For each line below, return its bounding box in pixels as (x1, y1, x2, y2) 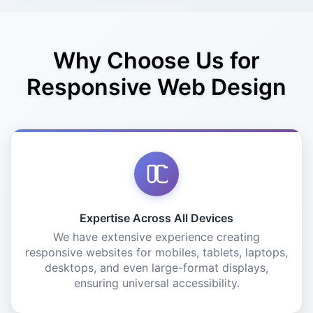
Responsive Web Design (27, 73, 286, 101)
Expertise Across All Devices (80, 211, 233, 225)
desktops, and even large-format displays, (45, 261, 268, 275)
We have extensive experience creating (53, 230, 260, 244)
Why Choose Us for (53, 47, 260, 74)
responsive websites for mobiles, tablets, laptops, (25, 245, 288, 259)
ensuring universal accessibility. (73, 276, 240, 290)
